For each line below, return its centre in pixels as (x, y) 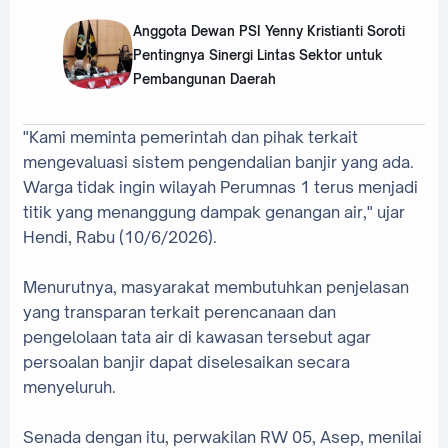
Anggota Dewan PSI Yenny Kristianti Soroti (268, 31)
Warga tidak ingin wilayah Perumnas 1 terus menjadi (220, 186)
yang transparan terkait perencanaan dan (179, 311)
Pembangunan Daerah (204, 79)
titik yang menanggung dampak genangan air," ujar (214, 211)
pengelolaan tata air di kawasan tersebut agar (197, 336)
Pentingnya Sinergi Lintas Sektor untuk (257, 55)
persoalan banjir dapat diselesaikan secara (186, 361)
